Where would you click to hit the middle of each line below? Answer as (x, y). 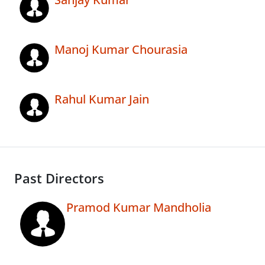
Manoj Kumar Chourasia (121, 50)
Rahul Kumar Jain (102, 99)
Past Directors (59, 179)
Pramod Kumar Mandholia (139, 208)
